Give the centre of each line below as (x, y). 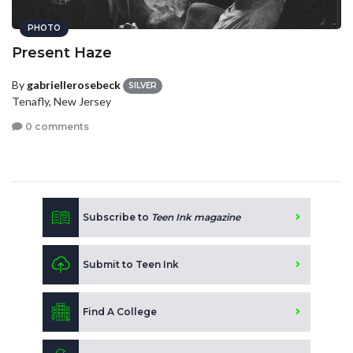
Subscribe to (117, 217)
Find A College (120, 312)
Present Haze (62, 53)
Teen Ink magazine (196, 217)
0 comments (56, 126)
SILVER (143, 86)
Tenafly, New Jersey (61, 102)
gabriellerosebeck (74, 85)
